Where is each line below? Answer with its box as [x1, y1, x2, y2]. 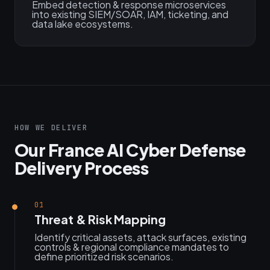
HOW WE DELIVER [14, 123, 88, 133]
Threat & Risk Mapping [34, 212, 166, 227]
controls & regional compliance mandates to [34, 240, 229, 253]
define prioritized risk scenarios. [34, 250, 174, 263]
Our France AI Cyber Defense [14, 139, 246, 160]
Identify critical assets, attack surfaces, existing [34, 231, 246, 243]
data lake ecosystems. [32, 17, 133, 30]
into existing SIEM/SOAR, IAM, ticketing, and [32, 8, 228, 20]
